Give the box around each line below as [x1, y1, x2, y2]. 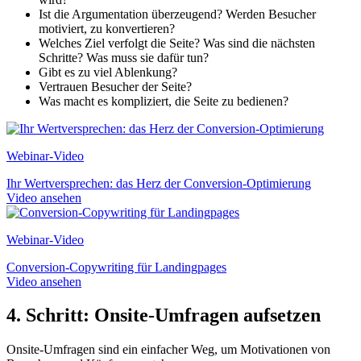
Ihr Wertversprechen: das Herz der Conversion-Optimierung [6, 176, 311, 190]
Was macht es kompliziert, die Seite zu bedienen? [39, 93, 288, 108]
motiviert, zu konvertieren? [39, 21, 175, 35]
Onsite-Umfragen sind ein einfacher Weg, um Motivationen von [6, 342, 330, 357]
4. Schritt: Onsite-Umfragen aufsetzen [6, 305, 321, 326]
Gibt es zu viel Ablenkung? [39, 64, 177, 79]
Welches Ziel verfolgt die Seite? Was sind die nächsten [39, 35, 315, 50]
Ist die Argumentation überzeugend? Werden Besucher [39, 6, 316, 21]
